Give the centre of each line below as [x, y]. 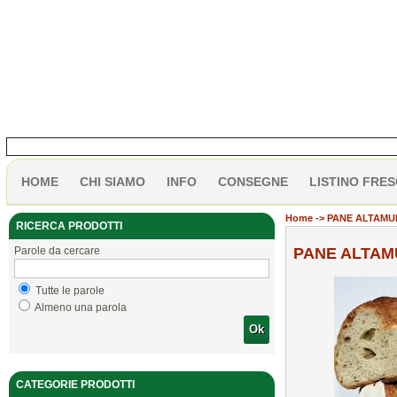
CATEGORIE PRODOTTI [75, 385]
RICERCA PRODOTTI [69, 226]
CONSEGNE [253, 182]
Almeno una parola [79, 307]
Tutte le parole [68, 291]
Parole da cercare [57, 251]
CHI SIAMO [112, 182]
